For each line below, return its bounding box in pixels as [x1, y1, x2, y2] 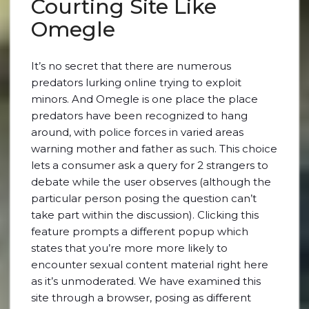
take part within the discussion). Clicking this [31, 208, 259, 221]
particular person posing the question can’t [31, 192, 257, 205]
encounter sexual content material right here [31, 258, 268, 271]
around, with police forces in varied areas [31, 126, 243, 139]
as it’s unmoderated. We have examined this [31, 275, 261, 288]
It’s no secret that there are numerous [31, 59, 231, 72]
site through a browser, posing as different [31, 291, 251, 304]
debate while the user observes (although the [31, 175, 271, 188]
